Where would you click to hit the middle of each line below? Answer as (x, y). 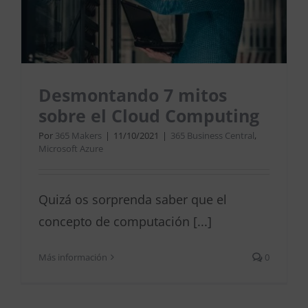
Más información (73, 257)
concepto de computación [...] (125, 222)
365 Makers (78, 136)
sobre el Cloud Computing (149, 116)
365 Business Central (212, 136)
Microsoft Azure (71, 149)
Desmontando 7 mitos (133, 95)
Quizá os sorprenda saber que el (133, 200)
